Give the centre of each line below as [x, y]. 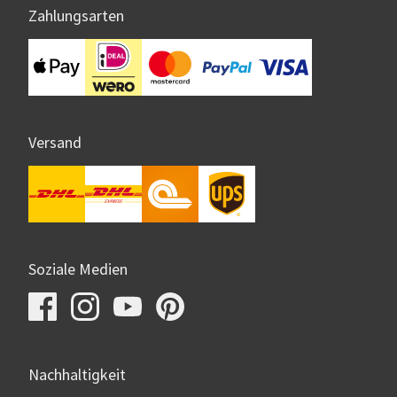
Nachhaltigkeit [77, 376]
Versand [55, 144]
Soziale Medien [78, 270]
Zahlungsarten [76, 17]
